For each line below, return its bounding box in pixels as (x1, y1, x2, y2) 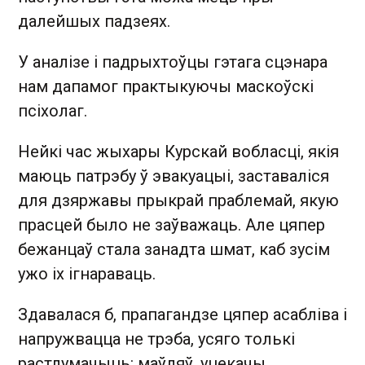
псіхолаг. (18, 100, 87, 121)
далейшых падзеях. (18, 11, 174, 31)
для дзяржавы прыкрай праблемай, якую (18, 190, 339, 210)
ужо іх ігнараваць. (18, 263, 160, 284)
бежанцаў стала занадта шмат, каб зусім (18, 239, 330, 259)
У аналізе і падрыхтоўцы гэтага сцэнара (18, 51, 328, 72)
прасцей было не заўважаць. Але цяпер (18, 214, 325, 235)
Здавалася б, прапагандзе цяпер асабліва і (18, 304, 347, 324)
